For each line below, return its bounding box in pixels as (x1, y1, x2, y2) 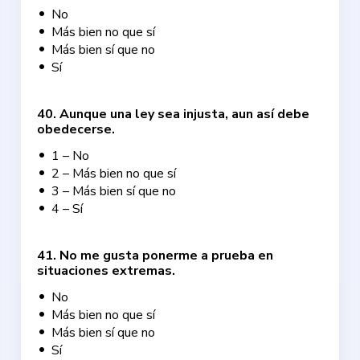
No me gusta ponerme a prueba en (59, 247, 274, 264)
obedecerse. (37, 121, 116, 138)
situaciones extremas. (37, 262, 176, 280)
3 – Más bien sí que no (51, 182, 177, 200)
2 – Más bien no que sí (51, 165, 177, 182)
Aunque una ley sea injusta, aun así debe (59, 105, 310, 123)
